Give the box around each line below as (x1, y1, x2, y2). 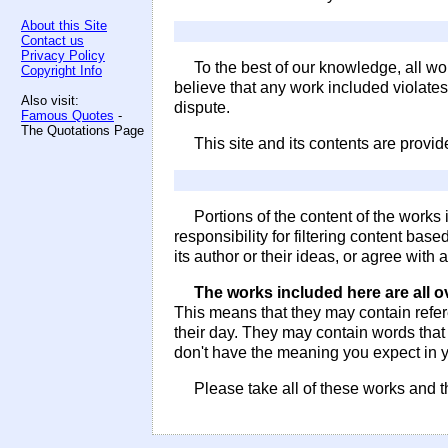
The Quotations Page (21, 123, 144, 138)
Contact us (21, 33, 84, 48)
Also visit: (21, 93, 79, 108)
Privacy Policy (21, 48, 105, 63)
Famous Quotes (21, 108, 114, 123)
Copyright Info (21, 63, 102, 78)
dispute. (174, 99, 230, 116)
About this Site (21, 18, 107, 33)
